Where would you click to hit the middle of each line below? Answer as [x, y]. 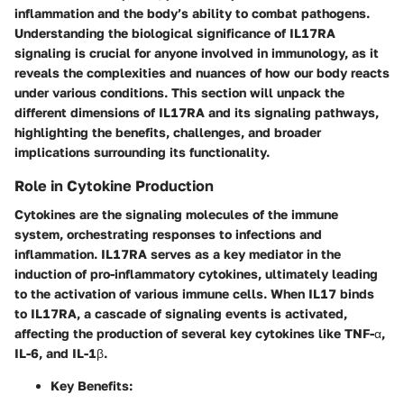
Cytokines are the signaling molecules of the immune [176, 214]
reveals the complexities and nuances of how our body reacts [202, 72]
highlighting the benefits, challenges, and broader [168, 132]
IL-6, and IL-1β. [61, 353]
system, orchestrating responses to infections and [168, 234]
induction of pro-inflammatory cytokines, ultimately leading [196, 273]
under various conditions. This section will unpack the [179, 92]
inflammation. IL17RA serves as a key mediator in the [178, 253]
